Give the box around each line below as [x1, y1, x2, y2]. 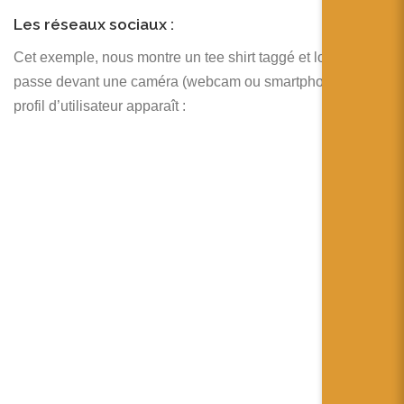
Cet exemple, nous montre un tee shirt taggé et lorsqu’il [14, 50, 364, 66]
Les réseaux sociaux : [14, 14, 174, 33]
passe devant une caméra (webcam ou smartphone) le [14, 74, 360, 90]
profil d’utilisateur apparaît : [14, 98, 186, 115]
